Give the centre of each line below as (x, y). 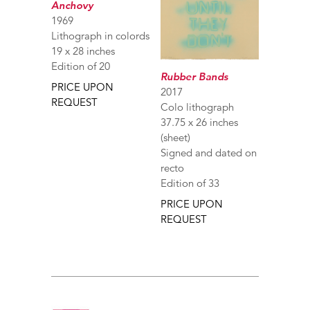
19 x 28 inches (83, 51)
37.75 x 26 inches (199, 122)
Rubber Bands (194, 76)
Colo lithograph (197, 107)
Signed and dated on (208, 152)
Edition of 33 (190, 183)
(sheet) (175, 137)
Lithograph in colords (100, 35)
